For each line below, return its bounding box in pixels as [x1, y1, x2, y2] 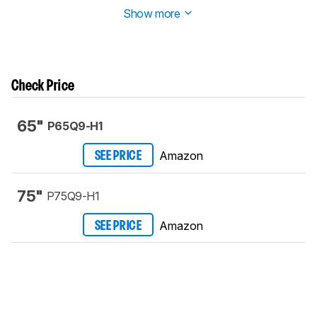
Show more [123, 6, 183, 21]
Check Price [11, 80, 75, 93]
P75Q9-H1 [46, 188, 100, 203]
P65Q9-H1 [47, 119, 103, 134]
